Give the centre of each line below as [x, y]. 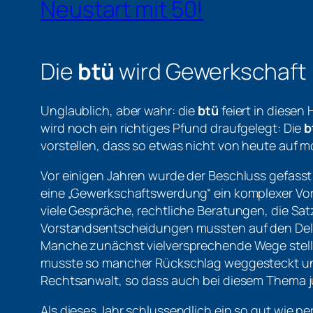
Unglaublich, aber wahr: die [119, 111]
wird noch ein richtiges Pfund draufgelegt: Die [171, 128]
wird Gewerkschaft [210, 71]
